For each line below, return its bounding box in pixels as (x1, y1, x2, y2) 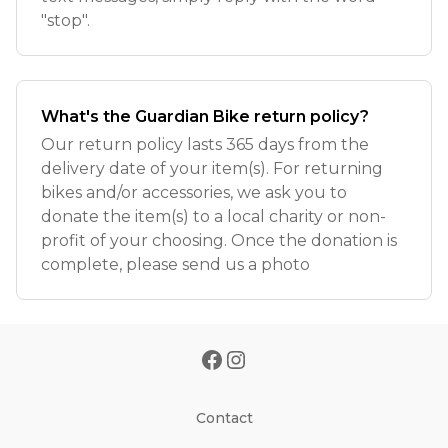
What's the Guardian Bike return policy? (41, 107, 369, 126)
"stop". (41, 11, 90, 30)
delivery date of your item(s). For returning (41, 159, 383, 178)
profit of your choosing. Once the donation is (41, 231, 397, 250)
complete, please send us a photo (41, 255, 310, 274)
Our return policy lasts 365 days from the (41, 135, 369, 154)
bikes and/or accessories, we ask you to (41, 183, 347, 202)
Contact (195, 409, 253, 427)
